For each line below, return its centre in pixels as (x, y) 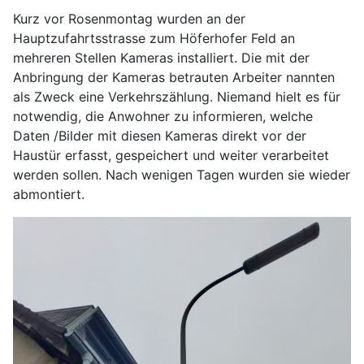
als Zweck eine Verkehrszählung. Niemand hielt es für (177, 96)
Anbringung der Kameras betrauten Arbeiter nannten (174, 77)
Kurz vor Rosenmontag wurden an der (129, 18)
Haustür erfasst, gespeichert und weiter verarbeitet (171, 155)
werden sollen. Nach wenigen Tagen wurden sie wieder (182, 174)
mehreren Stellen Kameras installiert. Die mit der (161, 57)
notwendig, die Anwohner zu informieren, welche (163, 116)
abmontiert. (49, 194)
